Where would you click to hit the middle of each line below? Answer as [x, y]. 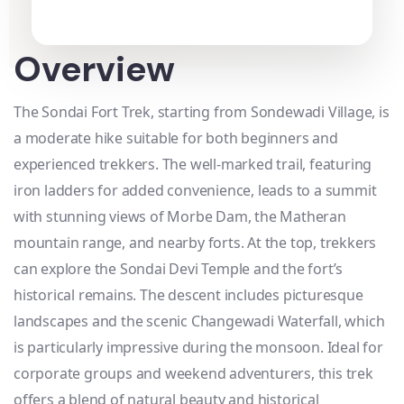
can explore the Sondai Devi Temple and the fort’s [179, 269]
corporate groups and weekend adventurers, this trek [193, 373]
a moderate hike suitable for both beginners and [176, 138]
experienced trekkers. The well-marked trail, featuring [193, 164]
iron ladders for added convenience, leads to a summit [195, 190]
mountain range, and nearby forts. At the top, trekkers [195, 243]
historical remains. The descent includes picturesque [188, 295]
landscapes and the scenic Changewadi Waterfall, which [199, 321]
